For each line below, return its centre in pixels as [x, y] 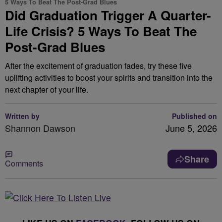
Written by [22, 116]
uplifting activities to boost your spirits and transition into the [109, 78]
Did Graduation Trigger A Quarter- [108, 15]
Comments [24, 163]
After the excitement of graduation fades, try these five [98, 66]
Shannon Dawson [40, 128]
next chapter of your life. [47, 89]
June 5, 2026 [191, 128]
